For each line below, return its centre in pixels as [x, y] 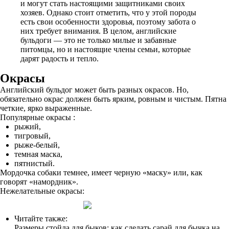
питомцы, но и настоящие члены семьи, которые [106, 49]
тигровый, [32, 136]
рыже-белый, [37, 145]
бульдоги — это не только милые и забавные [98, 40]
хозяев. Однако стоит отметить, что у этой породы [108, 13]
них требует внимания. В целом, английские [98, 31]
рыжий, [28, 127]
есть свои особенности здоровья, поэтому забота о [108, 22]
